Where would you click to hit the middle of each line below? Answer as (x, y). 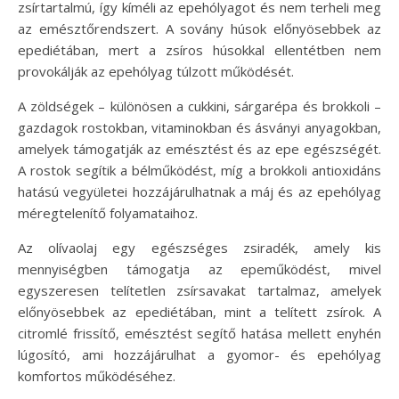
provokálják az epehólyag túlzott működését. (156, 72)
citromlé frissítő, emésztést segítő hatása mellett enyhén (199, 334)
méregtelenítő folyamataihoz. (108, 213)
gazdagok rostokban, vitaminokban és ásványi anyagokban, (199, 128)
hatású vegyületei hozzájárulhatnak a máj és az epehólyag (199, 192)
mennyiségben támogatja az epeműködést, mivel (199, 269)
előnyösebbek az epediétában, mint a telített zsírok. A (199, 312)
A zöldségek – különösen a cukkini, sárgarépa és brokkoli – (199, 106)
